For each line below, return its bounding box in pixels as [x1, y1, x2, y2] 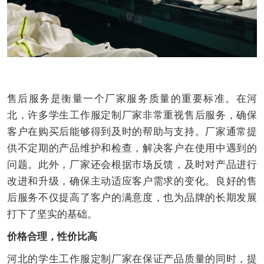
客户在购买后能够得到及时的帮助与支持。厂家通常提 [6, 126, 258, 138]
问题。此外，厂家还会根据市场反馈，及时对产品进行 [6, 159, 258, 171]
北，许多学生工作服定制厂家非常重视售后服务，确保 [6, 110, 258, 121]
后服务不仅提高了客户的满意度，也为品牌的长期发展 [6, 192, 258, 204]
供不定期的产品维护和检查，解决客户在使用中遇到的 [6, 143, 258, 154]
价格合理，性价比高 [6, 231, 97, 243]
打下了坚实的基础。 [6, 209, 97, 220]
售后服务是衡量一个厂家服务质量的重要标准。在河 [6, 93, 258, 105]
